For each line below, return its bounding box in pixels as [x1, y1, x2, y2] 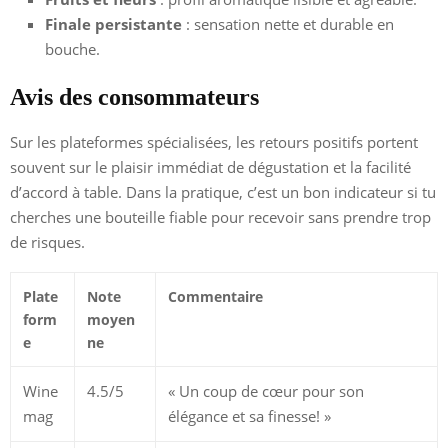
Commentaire [168, 286, 263, 306]
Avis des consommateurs [10, 83, 259, 110]
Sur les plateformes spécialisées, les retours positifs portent [10, 131, 418, 152]
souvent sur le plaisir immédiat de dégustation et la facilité [10, 156, 411, 177]
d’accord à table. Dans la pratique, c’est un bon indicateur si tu [10, 181, 436, 202]
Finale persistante [45, 13, 182, 34]
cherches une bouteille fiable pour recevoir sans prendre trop [10, 206, 431, 227]
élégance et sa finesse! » [168, 405, 331, 426]
